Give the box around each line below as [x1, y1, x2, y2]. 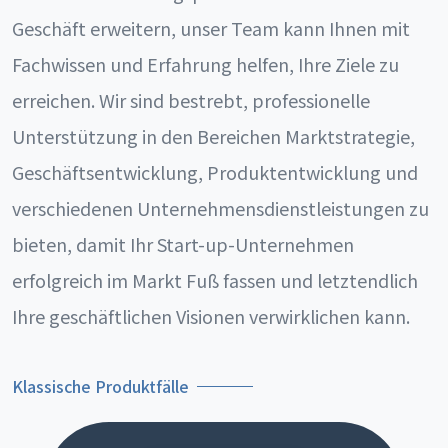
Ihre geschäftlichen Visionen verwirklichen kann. [12, 303, 410, 329]
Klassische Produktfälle [12, 374, 189, 398]
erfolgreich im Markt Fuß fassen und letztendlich [12, 267, 418, 293]
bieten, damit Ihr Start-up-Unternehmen [12, 231, 354, 257]
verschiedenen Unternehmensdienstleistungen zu [12, 195, 429, 221]
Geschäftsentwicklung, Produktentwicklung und [12, 159, 418, 185]
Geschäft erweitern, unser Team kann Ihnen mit [12, 15, 410, 41]
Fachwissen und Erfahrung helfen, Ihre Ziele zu [12, 51, 399, 77]
